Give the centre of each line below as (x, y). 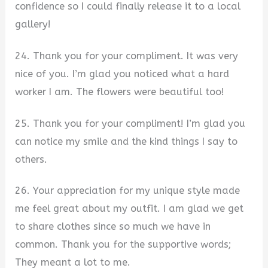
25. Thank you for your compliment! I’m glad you (130, 123)
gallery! (33, 25)
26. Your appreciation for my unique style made (128, 191)
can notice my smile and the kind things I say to (127, 141)
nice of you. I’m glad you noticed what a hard (122, 74)
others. (31, 159)
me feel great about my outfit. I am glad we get (130, 209)
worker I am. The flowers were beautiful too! (120, 92)
